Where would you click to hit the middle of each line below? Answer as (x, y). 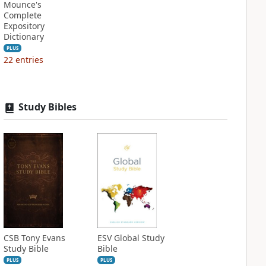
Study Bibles (47, 107)
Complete (22, 15)
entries (29, 60)
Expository (24, 26)
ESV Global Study (131, 238)
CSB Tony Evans (34, 238)
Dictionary (23, 37)
